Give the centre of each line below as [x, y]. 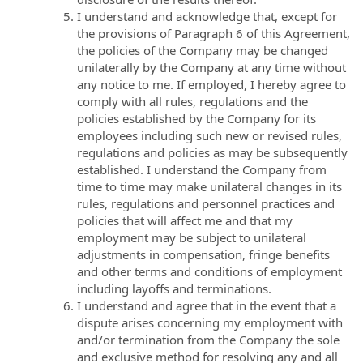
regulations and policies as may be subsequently [212, 152]
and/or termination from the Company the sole [208, 339]
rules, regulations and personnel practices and [206, 203]
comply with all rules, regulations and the [192, 101]
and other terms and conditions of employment [209, 271]
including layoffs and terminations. [174, 288]
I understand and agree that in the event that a [207, 305]
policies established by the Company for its [196, 118]
